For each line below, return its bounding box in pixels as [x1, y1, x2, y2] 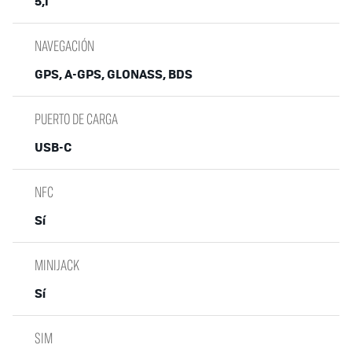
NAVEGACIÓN [35, 35, 94, 56]
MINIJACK [35, 254, 79, 275]
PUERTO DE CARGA [35, 108, 118, 129]
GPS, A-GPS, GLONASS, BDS [35, 64, 192, 82]
